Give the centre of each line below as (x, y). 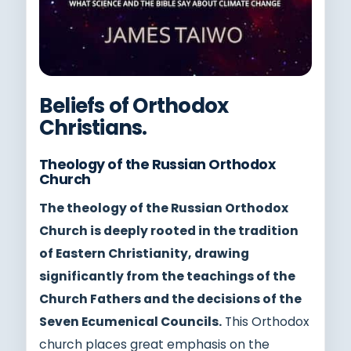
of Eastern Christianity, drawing (144, 253)
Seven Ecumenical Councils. (130, 321)
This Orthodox (266, 321)
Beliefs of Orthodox (134, 105)
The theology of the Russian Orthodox (164, 208)
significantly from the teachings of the (167, 276)
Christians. (93, 127)
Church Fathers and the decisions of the (170, 299)
